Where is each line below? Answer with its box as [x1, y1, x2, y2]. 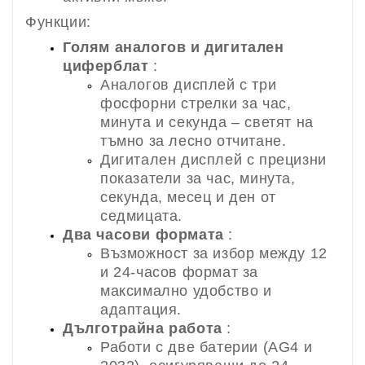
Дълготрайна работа [63, 319, 222, 336]
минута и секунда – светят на [100, 113, 314, 130]
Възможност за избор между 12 [100, 244, 328, 262]
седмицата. [100, 207, 182, 224]
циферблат [63, 57, 149, 74]
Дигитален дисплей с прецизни [100, 151, 327, 168]
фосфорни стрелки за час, [100, 95, 292, 112]
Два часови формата [63, 226, 224, 243]
